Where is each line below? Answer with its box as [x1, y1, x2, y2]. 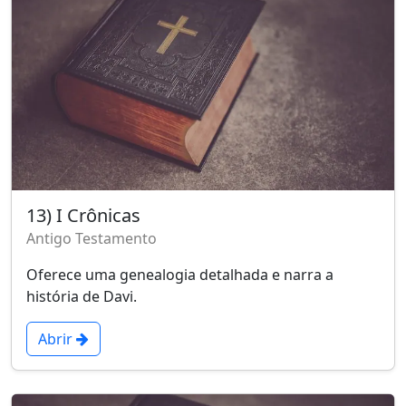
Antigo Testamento [26, 228, 157, 249]
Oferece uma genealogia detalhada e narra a [26, 265, 333, 285]
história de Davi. [26, 286, 137, 307]
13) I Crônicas [26, 203, 140, 228]
